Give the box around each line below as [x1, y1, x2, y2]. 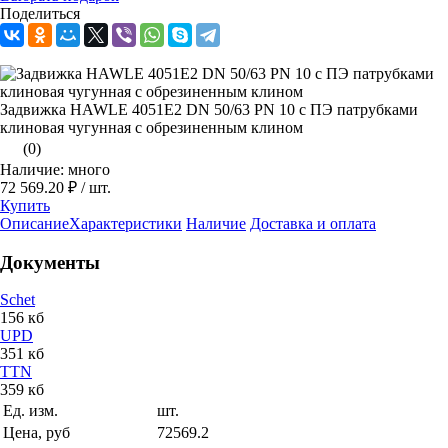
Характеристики [69, 214, 182, 232]
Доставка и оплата [250, 214, 376, 232]
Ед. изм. [3, 402, 58, 420]
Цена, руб [3, 424, 70, 442]
